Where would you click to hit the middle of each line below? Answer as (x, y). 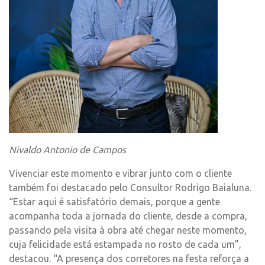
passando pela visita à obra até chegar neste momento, (128, 230)
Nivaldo (26, 150)
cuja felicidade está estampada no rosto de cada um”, (125, 244)
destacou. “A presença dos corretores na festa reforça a (129, 258)
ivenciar (32, 173)
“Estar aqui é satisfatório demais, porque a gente (114, 202)
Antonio (60, 150)
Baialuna (231, 188)
